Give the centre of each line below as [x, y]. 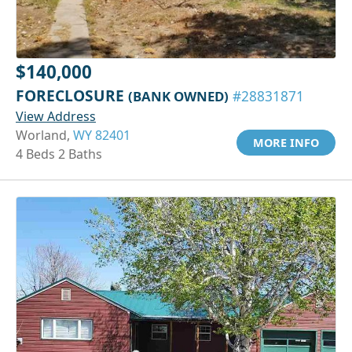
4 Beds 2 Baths [59, 154]
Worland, [44, 135]
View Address [56, 116]
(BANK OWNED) [178, 96]
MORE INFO [286, 142]
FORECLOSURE [72, 95]
